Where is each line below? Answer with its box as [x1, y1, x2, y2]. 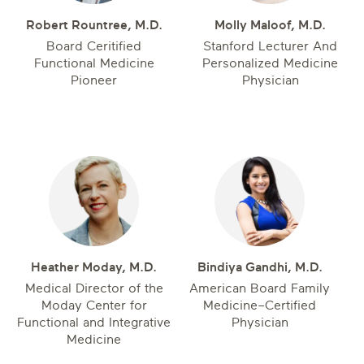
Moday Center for [41, 298, 147, 313]
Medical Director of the [24, 281, 163, 296]
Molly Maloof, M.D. [214, 18, 326, 32]
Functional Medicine [33, 56, 154, 71]
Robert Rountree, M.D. [25, 18, 162, 32]
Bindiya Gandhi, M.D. [197, 260, 323, 275]
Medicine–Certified [203, 298, 316, 313]
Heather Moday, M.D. [31, 260, 157, 275]
